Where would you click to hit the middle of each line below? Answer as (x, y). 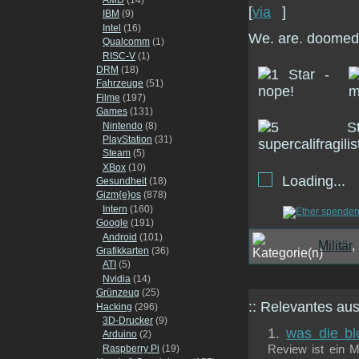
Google (112, 223)
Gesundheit (121, 182)
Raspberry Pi (131, 348)
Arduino (120, 335)
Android (120, 237)
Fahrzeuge (120, 84)
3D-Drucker (128, 320)
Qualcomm (126, 42)
